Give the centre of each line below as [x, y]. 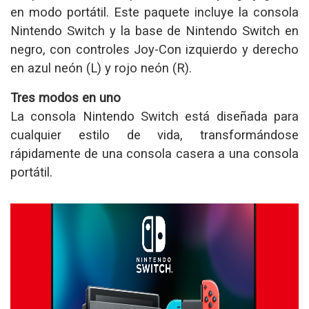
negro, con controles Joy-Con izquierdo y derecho [154, 49]
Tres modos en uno [66, 97]
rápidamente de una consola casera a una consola [154, 153]
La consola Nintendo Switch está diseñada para [154, 116]
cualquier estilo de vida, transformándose [154, 134]
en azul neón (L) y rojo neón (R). [101, 68]
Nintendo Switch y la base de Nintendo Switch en [154, 30]
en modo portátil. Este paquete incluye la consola [154, 12]
